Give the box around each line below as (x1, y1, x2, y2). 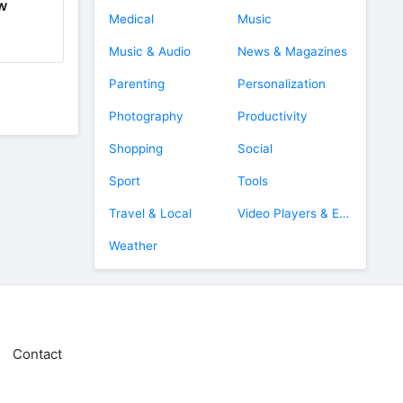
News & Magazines (237, 44, 347, 58)
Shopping (109, 141, 163, 156)
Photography (109, 109, 184, 123)
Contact (13, 345, 62, 363)
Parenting (109, 76, 165, 91)
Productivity (237, 109, 308, 123)
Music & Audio (109, 44, 191, 58)
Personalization (237, 76, 326, 91)
